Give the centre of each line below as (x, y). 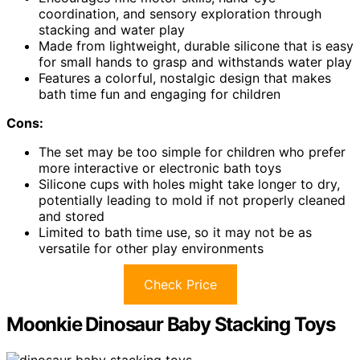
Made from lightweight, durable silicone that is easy (196, 45)
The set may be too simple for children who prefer (192, 151)
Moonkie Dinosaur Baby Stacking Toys (171, 324)
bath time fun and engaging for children (160, 94)
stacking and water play (112, 29)
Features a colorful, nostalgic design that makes (185, 78)
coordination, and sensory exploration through (180, 13)
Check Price (180, 284)
